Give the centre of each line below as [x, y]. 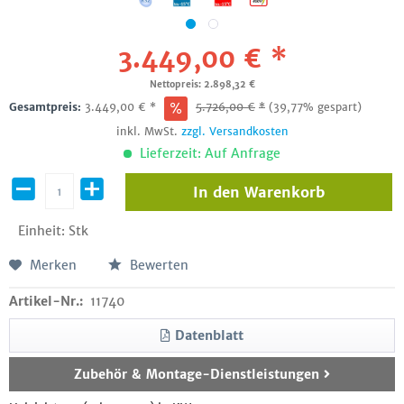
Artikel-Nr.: [46, 301]
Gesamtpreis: [47, 107]
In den [216, 192]
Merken [53, 265]
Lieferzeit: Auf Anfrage [208, 153]
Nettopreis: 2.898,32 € [202, 84]
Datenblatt [209, 335]
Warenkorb [284, 192]
